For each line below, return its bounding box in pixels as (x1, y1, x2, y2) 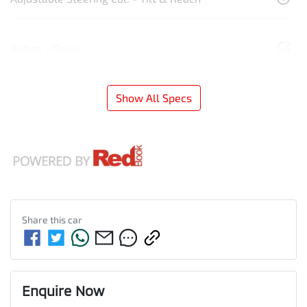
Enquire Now (22, 282, 104, 299)
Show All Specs (115, 90, 192, 104)
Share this (22, 213, 68, 225)
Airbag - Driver (10, 41, 83, 55)
